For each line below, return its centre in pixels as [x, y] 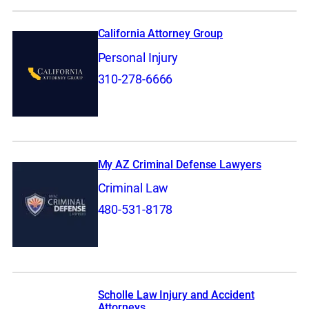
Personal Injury [138, 58]
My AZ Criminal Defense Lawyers [179, 164]
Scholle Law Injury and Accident [176, 295]
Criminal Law [133, 189]
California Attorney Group [160, 34]
